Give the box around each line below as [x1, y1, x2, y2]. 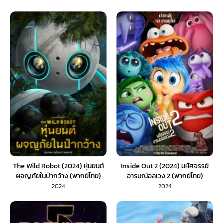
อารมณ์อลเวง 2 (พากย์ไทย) [126, 170, 203, 181]
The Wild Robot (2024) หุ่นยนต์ [12, 160, 104, 171]
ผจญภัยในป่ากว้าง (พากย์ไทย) [15, 170, 101, 181]
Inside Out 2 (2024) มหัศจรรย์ [121, 160, 209, 171]
